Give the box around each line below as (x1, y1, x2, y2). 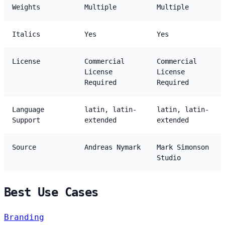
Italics (12, 30, 40, 39)
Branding (4, 212, 44, 222)
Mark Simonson (157, 143, 209, 152)
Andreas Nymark (84, 143, 141, 152)
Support (12, 116, 40, 125)
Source (12, 143, 36, 152)
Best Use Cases (4, 185, 98, 200)
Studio (157, 154, 181, 162)
